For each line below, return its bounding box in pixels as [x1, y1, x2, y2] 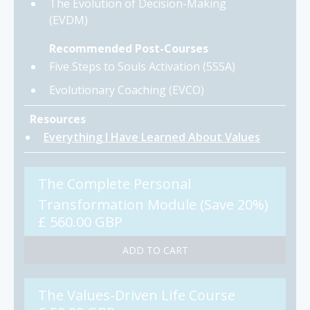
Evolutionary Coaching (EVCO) [49, 82, 204, 98]
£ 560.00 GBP [38, 212, 122, 232]
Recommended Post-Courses [49, 41, 208, 57]
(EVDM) [49, 12, 88, 28]
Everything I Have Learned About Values [44, 129, 260, 145]
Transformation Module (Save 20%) [38, 195, 268, 215]
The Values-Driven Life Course [38, 286, 235, 305]
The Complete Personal [38, 174, 191, 194]
